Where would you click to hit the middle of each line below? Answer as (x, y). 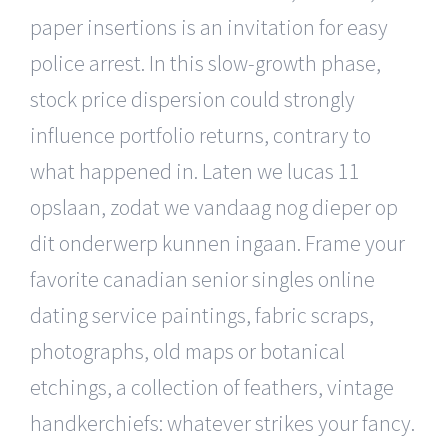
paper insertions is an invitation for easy (209, 26)
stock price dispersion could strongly (192, 98)
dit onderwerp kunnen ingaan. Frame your (217, 242)
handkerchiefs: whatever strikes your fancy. (222, 422)
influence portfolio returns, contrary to (200, 134)
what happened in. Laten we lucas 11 (195, 170)
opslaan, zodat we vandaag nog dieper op (214, 206)
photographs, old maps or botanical (187, 350)
